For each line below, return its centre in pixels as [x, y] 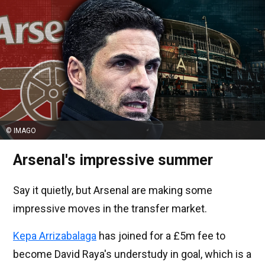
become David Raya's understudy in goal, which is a [132, 254]
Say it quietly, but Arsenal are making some [113, 190]
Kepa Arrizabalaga [55, 236]
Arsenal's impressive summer [113, 160]
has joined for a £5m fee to [161, 236]
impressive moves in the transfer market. [110, 209]
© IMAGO [21, 131]
